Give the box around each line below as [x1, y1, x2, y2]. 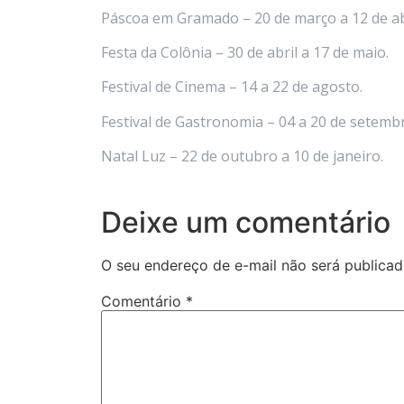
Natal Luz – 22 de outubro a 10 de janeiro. [101, 146, 383, 167]
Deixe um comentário [101, 204, 390, 240]
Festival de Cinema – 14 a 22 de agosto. [101, 77, 363, 97]
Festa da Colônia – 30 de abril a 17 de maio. [101, 41, 389, 62]
